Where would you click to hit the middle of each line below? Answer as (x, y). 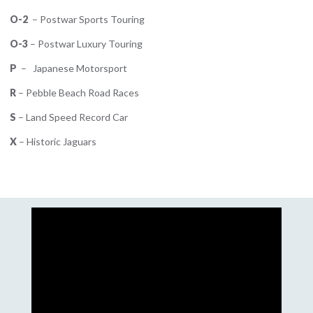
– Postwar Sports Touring (87, 20)
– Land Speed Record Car (72, 117)
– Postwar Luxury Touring (86, 44)
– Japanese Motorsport (73, 68)
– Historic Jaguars (57, 142)
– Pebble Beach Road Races (78, 93)
